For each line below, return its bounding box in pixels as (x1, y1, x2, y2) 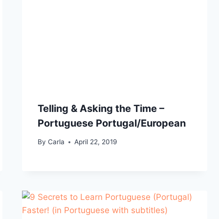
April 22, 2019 (74, 138, 117, 146)
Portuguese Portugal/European (38, 117, 186, 129)
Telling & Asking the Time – (38, 102, 165, 114)
